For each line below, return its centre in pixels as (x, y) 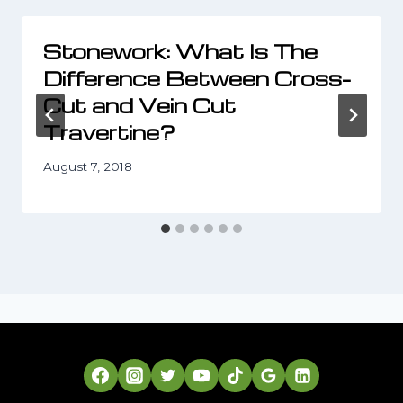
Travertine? (109, 132)
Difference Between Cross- (197, 78)
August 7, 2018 (88, 167)
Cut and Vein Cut (139, 105)
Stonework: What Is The (180, 51)
